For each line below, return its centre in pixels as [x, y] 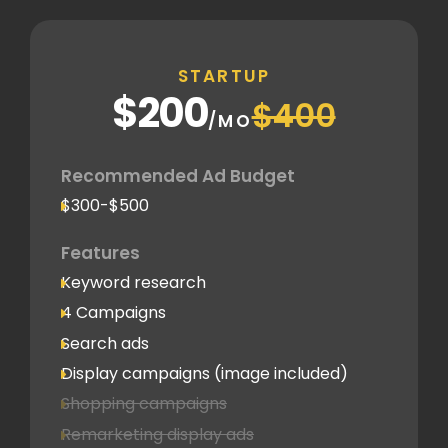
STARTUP [224, 76]
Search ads [105, 343]
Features [100, 252]
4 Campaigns [113, 313]
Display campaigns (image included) [204, 373]
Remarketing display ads [157, 434]
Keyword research [133, 282]
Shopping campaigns [144, 404]
